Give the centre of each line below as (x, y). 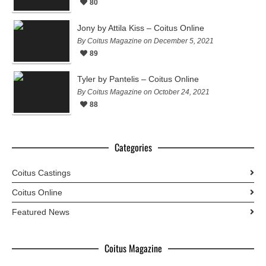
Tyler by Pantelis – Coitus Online (138, 79)
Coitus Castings (41, 173)
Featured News (41, 212)
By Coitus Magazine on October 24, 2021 (143, 92)
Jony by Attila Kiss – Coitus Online (141, 28)
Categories (133, 148)
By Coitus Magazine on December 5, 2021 (145, 41)
